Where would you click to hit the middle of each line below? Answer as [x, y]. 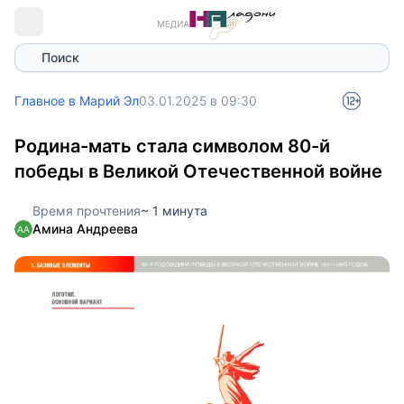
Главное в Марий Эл [77, 101]
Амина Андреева [85, 229]
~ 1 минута [174, 211]
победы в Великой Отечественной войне [198, 171]
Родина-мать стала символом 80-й [172, 146]
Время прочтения [87, 211]
